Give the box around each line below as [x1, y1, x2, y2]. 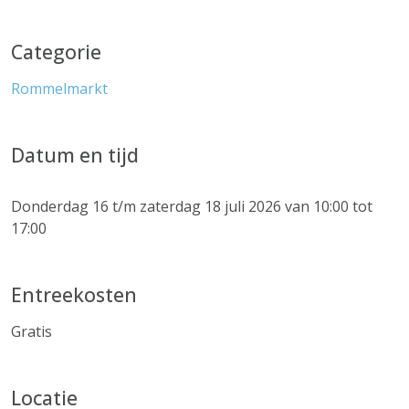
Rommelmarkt [11, 79, 108, 99]
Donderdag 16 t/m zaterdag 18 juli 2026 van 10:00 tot [11, 196, 372, 216]
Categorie [11, 38, 101, 65]
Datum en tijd [11, 142, 139, 168]
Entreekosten [11, 281, 137, 308]
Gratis [11, 321, 52, 341]
